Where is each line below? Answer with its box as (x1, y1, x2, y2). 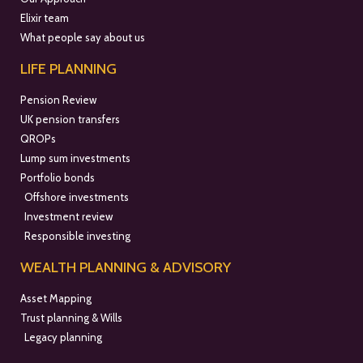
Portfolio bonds (20, 171, 95, 185)
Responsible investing (24, 229, 130, 243)
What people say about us (20, 31, 145, 45)
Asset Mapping (20, 292, 92, 305)
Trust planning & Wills (20, 311, 122, 325)
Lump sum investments (20, 152, 130, 165)
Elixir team (20, 11, 69, 25)
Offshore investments (24, 190, 129, 204)
